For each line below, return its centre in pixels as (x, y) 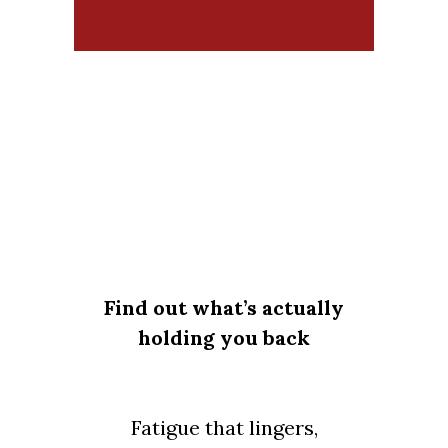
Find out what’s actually (224, 307)
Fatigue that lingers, (224, 427)
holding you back (224, 337)
